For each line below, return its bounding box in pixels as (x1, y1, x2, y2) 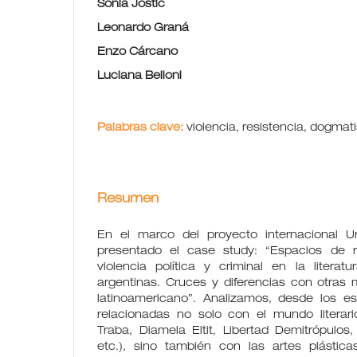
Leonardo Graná (97, 22, 189, 34)
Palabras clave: (97, 122, 186, 134)
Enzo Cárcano (97, 46, 178, 58)
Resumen (97, 193, 159, 206)
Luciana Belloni (97, 70, 182, 82)
